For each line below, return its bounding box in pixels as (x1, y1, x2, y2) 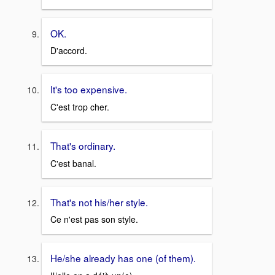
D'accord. (50, 44, 87, 57)
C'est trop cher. (50, 100, 109, 113)
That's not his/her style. (50, 195, 148, 209)
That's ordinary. (50, 138, 115, 152)
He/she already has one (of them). (50, 251, 196, 265)
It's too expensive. (50, 82, 127, 96)
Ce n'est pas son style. (50, 213, 138, 226)
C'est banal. (50, 157, 96, 169)
